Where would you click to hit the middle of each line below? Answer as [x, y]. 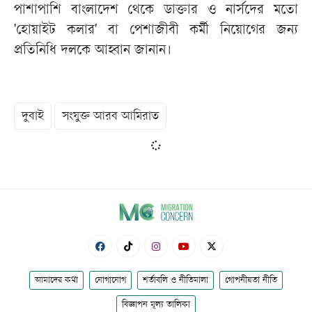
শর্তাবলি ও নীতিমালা [175, 281]
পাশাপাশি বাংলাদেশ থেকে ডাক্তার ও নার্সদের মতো [156, 11]
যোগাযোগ [110, 281]
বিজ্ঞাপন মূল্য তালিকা [156, 305]
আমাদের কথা [56, 281]
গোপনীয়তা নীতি [251, 281]
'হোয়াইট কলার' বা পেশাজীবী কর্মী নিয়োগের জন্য [156, 31]
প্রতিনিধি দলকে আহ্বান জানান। [93, 52]
